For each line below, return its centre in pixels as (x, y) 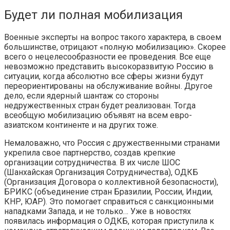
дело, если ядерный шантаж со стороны (82, 96)
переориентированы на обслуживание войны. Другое (108, 86)
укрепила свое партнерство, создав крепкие (90, 153)
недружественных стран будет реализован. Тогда (100, 106)
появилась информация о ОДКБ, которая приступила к (109, 221)
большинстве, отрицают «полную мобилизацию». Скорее (115, 47)
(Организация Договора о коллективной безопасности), (111, 182)
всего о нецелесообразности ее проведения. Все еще (108, 57)
